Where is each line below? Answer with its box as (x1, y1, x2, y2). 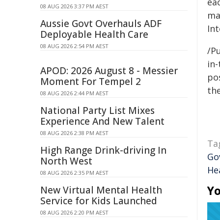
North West (40, 155, 92, 167)
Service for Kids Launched (40, 194, 157, 207)
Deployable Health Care (40, 28, 148, 41)
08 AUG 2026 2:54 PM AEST (40, 42, 109, 50)
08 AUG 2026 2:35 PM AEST (40, 169, 109, 176)
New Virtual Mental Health (40, 184, 162, 196)
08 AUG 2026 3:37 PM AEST (40, 2, 109, 10)
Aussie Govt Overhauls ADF (40, 17, 162, 30)
